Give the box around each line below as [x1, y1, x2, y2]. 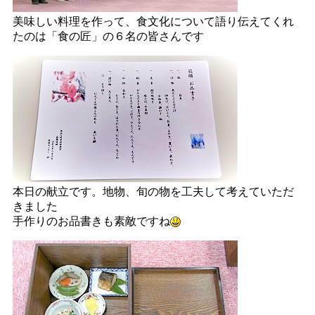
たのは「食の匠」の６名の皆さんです [13, 30, 205, 42]
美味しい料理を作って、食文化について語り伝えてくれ [13, 15, 295, 27]
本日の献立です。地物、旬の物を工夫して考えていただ [13, 185, 295, 198]
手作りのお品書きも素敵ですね [13, 214, 171, 227]
